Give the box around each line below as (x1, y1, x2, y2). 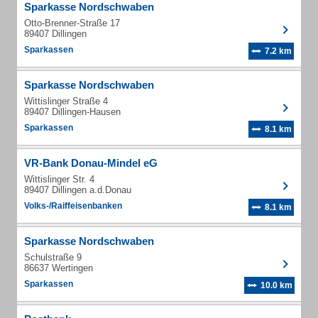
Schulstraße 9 (24, 252, 82, 263)
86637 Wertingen (24, 263, 93, 273)
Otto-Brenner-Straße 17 (24, 18, 120, 28)
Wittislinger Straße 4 (24, 96, 108, 106)
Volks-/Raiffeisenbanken (24, 201, 122, 211)
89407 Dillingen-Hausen (24, 106, 121, 117)
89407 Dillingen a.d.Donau (24, 185, 131, 195)
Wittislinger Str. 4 (24, 174, 94, 185)
